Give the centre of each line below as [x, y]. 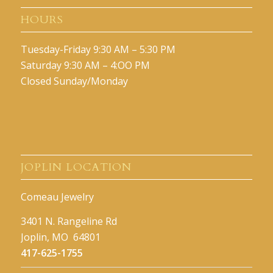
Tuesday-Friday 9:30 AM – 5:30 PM [98, 49]
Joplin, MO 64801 [60, 237]
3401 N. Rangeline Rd [69, 221]
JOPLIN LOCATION [76, 168]
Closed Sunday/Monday [74, 81]
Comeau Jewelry [57, 197]
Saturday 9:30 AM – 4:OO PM [85, 65]
